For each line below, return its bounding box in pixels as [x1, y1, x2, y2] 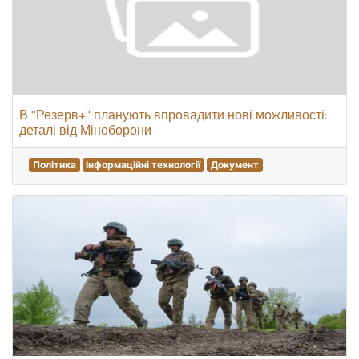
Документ [210, 159, 259, 171]
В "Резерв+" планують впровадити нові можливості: [19, 105, 327, 124]
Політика [32, 159, 76, 171]
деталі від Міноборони [19, 120, 151, 139]
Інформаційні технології [86, 159, 201, 171]
